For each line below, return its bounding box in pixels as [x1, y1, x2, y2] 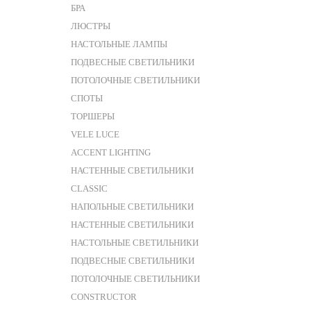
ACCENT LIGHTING [71, 147, 151, 158]
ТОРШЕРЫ [71, 111, 115, 121]
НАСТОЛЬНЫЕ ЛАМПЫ [71, 39, 167, 49]
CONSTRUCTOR [71, 292, 137, 302]
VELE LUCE [71, 129, 119, 140]
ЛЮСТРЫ [71, 21, 110, 31]
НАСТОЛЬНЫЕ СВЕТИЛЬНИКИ [71, 237, 199, 248]
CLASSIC [71, 183, 108, 194]
